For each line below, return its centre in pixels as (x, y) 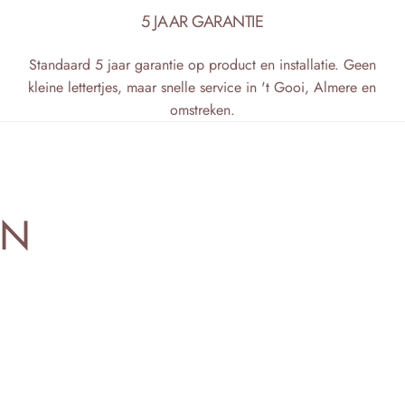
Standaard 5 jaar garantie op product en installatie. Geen (202, 65)
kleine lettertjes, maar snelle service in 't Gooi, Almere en (202, 88)
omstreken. (202, 110)
